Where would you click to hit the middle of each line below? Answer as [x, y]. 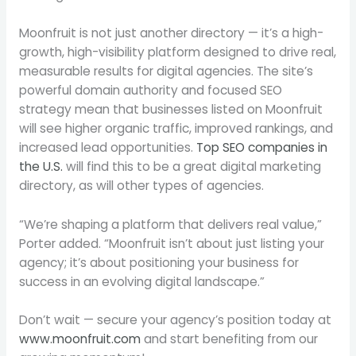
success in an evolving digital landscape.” [141, 281]
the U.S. [41, 166]
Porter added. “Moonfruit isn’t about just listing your [171, 243]
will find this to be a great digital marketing [192, 166]
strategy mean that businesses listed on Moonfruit [170, 109]
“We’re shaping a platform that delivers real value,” [170, 224]
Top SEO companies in [261, 147]
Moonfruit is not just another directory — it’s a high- [171, 33]
